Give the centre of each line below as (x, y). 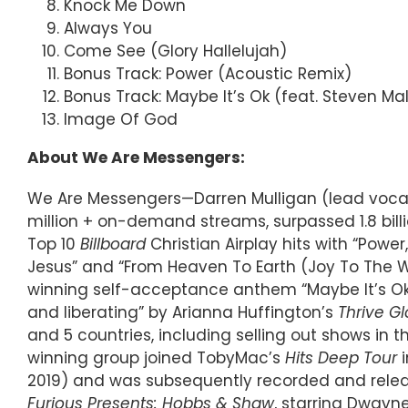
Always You (108, 28)
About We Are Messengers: (136, 157)
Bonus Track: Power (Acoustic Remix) (208, 73)
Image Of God (121, 119)
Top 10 (54, 244)
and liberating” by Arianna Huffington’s (183, 312)
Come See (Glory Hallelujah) (175, 51)
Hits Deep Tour (341, 357)
